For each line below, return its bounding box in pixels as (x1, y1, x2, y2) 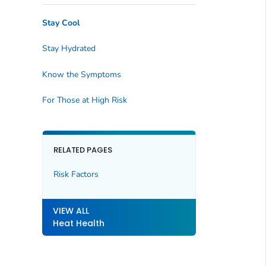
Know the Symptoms (42, 68, 121, 80)
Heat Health (52, 217, 104, 229)
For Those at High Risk (42, 94, 127, 106)
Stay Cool (42, 17, 80, 28)
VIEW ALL (52, 204, 89, 217)
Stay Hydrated (42, 43, 96, 55)
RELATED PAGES (53, 144, 113, 156)
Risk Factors (53, 169, 99, 180)
